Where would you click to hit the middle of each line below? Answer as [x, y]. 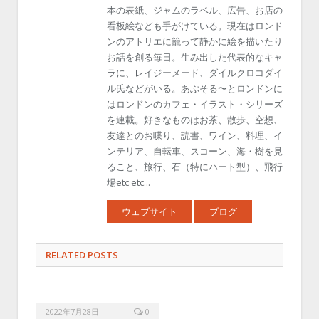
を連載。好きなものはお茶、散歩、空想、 [195, 119]
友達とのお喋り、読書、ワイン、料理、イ [195, 135]
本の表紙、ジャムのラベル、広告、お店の [195, 10]
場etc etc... [129, 182]
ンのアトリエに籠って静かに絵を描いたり [195, 41]
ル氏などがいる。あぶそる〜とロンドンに [195, 88]
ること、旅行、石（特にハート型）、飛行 [195, 166]
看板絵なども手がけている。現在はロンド [195, 25]
